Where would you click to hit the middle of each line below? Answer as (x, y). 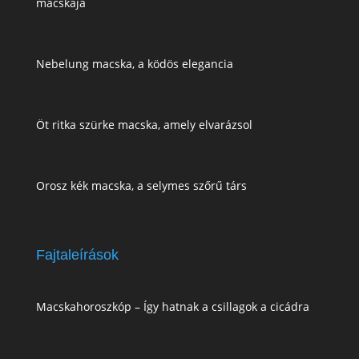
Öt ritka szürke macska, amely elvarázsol (144, 124)
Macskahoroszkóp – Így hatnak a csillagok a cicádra (172, 307)
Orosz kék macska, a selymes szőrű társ (141, 185)
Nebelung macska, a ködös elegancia (134, 63)
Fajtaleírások (77, 255)
